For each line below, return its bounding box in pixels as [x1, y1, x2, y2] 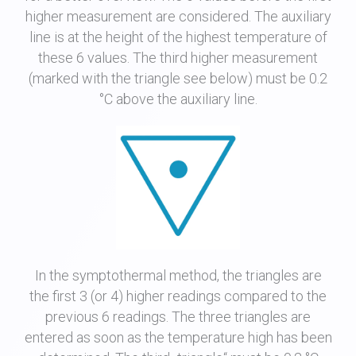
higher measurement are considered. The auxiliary [25, 8, 331, 25]
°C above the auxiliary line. [99, 91, 257, 108]
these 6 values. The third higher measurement [38, 49, 318, 67]
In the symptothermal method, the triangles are [34, 266, 322, 284]
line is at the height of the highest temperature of [29, 29, 327, 46]
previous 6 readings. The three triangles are [45, 308, 311, 325]
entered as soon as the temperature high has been [24, 328, 332, 346]
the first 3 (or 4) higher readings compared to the [29, 287, 327, 304]
